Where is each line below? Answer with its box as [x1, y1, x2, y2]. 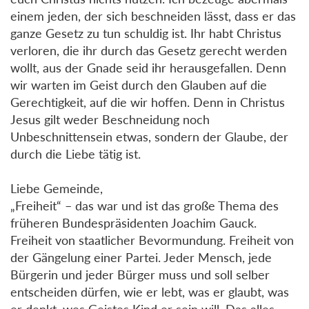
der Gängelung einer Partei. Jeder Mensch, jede [10, 249, 272, 265]
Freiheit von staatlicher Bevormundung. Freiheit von [10, 232, 294, 248]
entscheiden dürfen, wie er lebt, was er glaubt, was [10, 283, 289, 299]
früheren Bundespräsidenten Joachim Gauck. [10, 215, 257, 230]
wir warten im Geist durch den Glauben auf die [10, 77, 267, 92]
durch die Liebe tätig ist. [10, 146, 141, 161]
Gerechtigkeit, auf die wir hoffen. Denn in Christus [10, 94, 285, 110]
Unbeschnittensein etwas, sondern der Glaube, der [10, 128, 288, 144]
